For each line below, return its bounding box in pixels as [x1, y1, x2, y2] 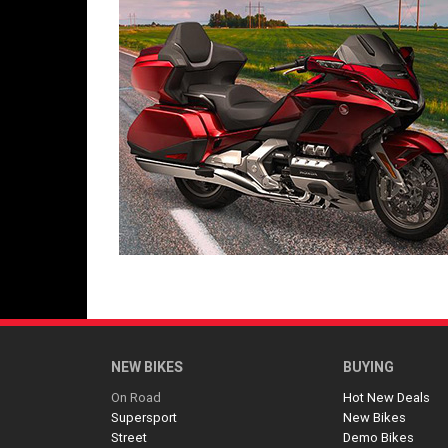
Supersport [111, 409, 177, 426]
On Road [111, 389, 161, 406]
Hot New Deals [343, 389, 431, 406]
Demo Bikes [343, 429, 415, 446]
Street [111, 429, 147, 446]
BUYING [343, 358, 395, 376]
